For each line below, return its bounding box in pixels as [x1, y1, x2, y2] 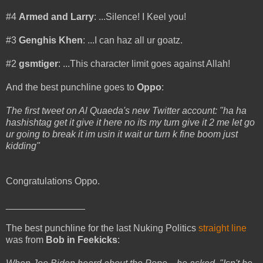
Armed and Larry [19, 11, 94, 22]
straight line [198, 222, 247, 233]
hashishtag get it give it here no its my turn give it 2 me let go [6, 117, 255, 127]
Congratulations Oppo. [6, 176, 100, 186]
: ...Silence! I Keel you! [94, 11, 186, 22]
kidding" [6, 140, 40, 151]
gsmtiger [19, 58, 58, 69]
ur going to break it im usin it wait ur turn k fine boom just [6, 129, 238, 139]
